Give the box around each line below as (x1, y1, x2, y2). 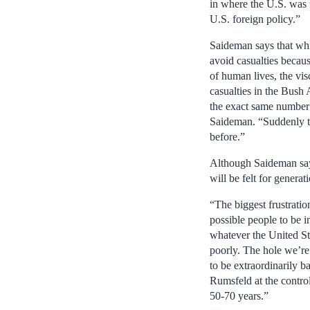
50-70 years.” (210, 289, 268, 302)
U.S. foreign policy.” (210, 12, 300, 25)
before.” (210, 130, 245, 143)
